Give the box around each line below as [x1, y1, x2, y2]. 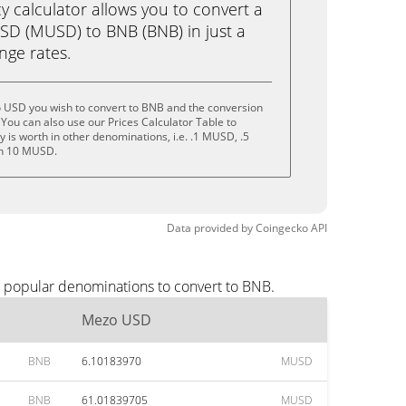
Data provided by [167, 220, 253, 236]
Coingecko [256, 220, 308, 236]
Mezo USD [82, 310, 151, 330]
